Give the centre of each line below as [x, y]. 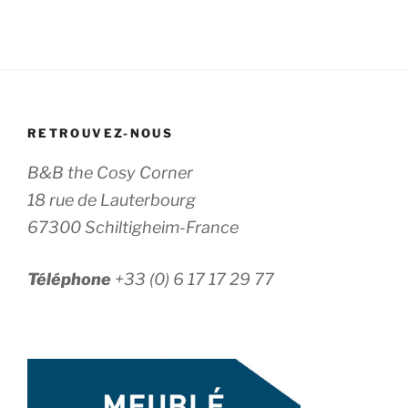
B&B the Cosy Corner [110, 172]
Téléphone [71, 279]
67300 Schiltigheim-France [133, 227]
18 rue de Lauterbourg [112, 199]
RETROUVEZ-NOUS [101, 133]
